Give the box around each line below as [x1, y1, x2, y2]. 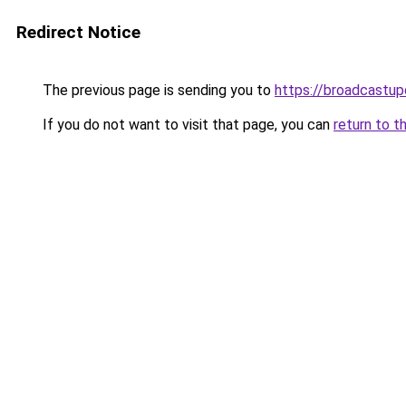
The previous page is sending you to [39, 82, 275, 99]
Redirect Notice [16, 22, 140, 43]
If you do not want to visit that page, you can [39, 116, 333, 133]
